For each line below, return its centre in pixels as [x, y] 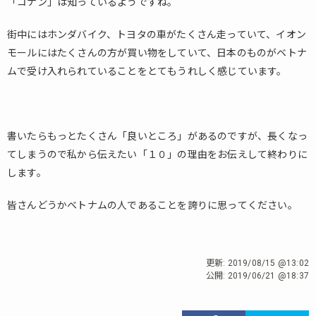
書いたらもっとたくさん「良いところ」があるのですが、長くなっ [157, 136]
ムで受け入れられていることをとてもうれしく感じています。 [147, 71]
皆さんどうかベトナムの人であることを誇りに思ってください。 [152, 205]
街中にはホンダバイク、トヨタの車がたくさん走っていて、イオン [157, 35]
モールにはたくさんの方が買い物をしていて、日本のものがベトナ [157, 53]
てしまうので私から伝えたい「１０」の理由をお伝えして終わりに [157, 154]
